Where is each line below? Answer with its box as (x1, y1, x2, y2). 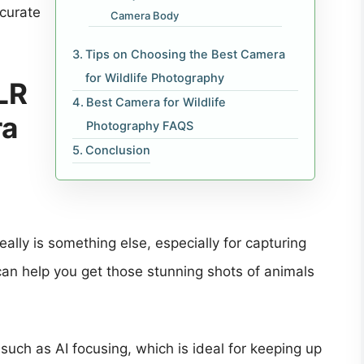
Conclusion (84, 143, 150, 158)
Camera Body (110, 9, 181, 23)
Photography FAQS (85, 119, 193, 134)
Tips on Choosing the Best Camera (84, 47, 285, 63)
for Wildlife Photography (84, 71, 224, 86)
